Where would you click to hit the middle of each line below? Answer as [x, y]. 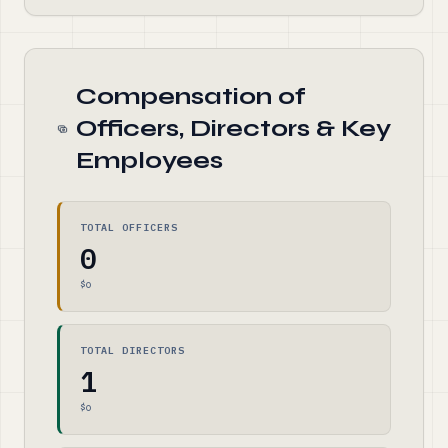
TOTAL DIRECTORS [132, 350]
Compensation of [190, 96]
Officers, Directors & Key [233, 128]
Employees [149, 160]
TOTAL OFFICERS [129, 227]
